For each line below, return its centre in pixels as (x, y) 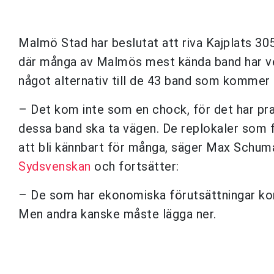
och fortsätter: (135, 166)
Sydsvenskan (55, 166)
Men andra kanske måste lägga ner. (117, 214)
